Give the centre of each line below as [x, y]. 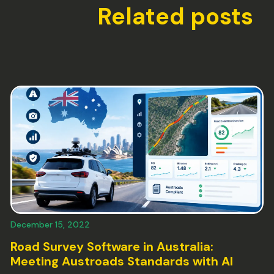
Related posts [175, 17]
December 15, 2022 [50, 224]
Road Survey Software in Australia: [112, 246]
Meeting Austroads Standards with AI [121, 261]
